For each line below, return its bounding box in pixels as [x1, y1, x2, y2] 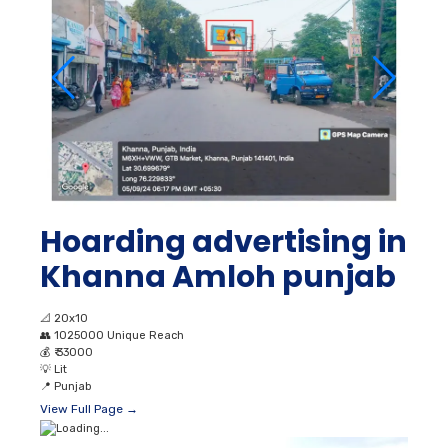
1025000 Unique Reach [54, 329, 184, 343]
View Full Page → [40, 402, 138, 417]
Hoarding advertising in [40, 221, 407, 264]
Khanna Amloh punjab [40, 256, 396, 299]
